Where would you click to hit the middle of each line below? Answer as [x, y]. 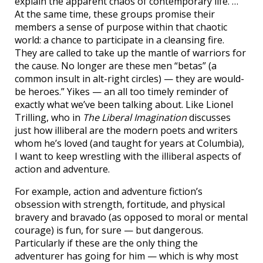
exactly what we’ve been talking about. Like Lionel [124, 105]
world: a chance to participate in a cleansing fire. [119, 40]
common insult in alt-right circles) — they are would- [129, 79]
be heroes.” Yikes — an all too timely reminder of [122, 92]
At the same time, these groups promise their [115, 14]
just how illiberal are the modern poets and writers [126, 131]
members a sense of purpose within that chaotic [121, 27]
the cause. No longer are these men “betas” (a [116, 66]
